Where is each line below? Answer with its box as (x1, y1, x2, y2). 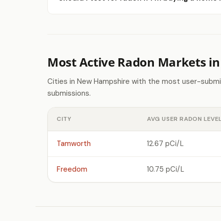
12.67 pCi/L (147, 139, 184, 148)
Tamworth (57, 139, 91, 148)
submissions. (47, 88, 91, 98)
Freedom (57, 165, 87, 174)
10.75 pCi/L (147, 165, 184, 174)
